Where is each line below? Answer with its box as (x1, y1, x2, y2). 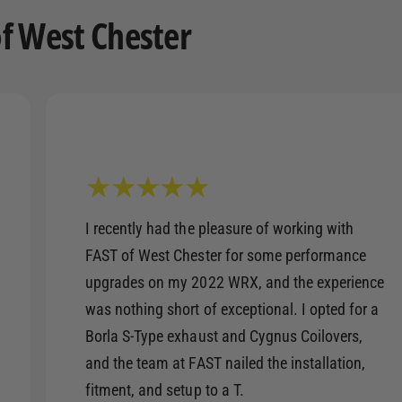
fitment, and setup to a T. (85, 380, 244, 399)
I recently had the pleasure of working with (85, 219, 354, 238)
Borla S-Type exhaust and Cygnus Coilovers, (85, 327, 363, 345)
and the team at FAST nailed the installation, (85, 354, 365, 372)
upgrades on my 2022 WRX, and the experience (85, 273, 384, 292)
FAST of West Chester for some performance (85, 246, 366, 265)
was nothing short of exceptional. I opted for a (85, 300, 380, 319)
